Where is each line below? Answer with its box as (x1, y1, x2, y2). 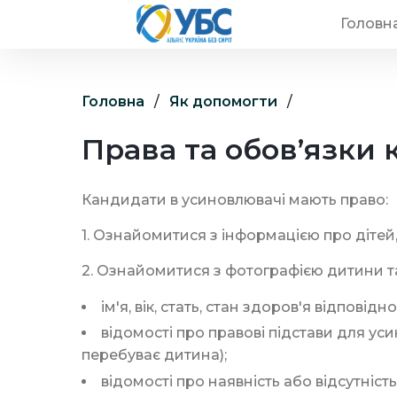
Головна (82, 92, 144, 110)
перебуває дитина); (82, 346, 227, 364)
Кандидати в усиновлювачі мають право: (82, 191, 392, 208)
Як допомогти (169, 92, 277, 110)
